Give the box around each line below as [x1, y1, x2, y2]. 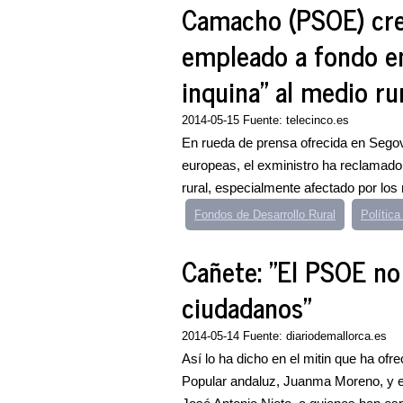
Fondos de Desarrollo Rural [194, 208, 336, 221]
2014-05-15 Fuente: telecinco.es [182, 113, 349, 127]
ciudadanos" [182, 284, 311, 329]
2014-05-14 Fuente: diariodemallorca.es [182, 329, 387, 343]
